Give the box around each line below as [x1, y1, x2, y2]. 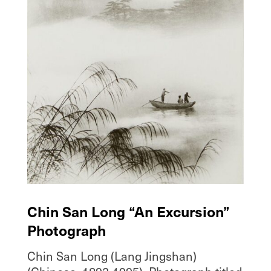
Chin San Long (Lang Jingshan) [27, 247, 197, 266]
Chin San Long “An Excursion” [27, 201, 229, 222]
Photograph [27, 220, 106, 241]
